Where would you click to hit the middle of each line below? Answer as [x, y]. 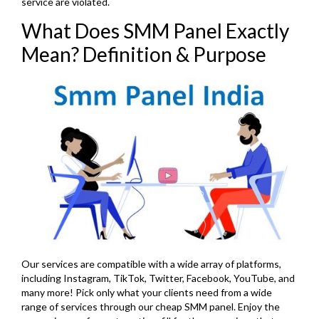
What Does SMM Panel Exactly [155, 31]
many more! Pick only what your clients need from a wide [147, 292]
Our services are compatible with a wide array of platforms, [151, 263]
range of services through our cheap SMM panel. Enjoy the [151, 306]
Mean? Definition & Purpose [144, 54]
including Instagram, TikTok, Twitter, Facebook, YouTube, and [158, 278]
